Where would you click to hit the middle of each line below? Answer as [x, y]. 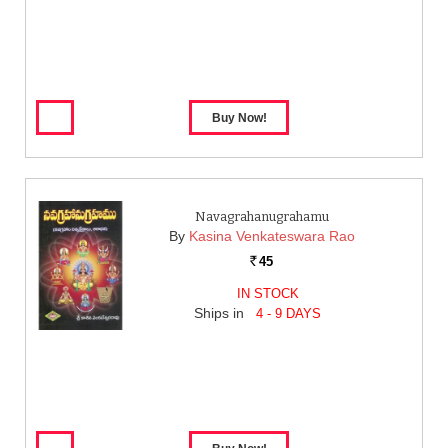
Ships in [221, 313]
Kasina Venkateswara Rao [271, 236]
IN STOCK [267, 293]
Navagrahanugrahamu [261, 216]
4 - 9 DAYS [289, 313]
